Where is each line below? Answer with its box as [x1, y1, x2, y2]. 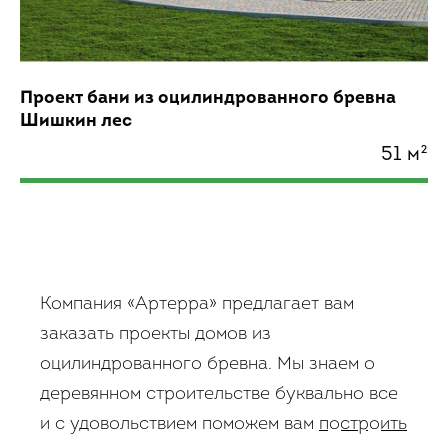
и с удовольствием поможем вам [40, 415, 319, 435]
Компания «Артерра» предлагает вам [40, 295, 354, 315]
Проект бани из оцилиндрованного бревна [20, 89, 396, 109]
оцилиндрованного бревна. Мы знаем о [40, 355, 375, 375]
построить [319, 415, 407, 435]
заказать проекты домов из [40, 325, 271, 345]
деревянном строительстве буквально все [40, 385, 398, 405]
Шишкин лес [20, 112, 132, 132]
